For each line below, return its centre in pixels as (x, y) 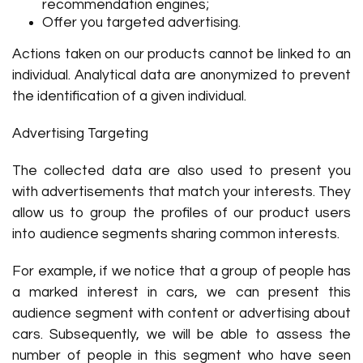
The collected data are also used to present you (181, 171)
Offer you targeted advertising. (142, 23)
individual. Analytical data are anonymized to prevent (181, 75)
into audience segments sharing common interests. (176, 234)
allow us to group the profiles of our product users (181, 213)
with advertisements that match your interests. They (181, 192)
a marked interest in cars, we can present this (181, 293)
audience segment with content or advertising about (181, 314)
